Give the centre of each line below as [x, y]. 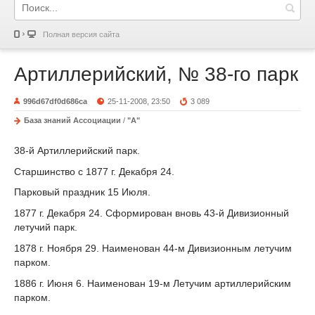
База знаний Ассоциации [72, 120]
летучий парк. [46, 227]
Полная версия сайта [81, 34]
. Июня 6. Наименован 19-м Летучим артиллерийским [166, 283]
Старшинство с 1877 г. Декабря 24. [94, 171]
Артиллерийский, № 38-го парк [156, 74]
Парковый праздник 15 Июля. [82, 192]
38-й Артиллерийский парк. [77, 150]
